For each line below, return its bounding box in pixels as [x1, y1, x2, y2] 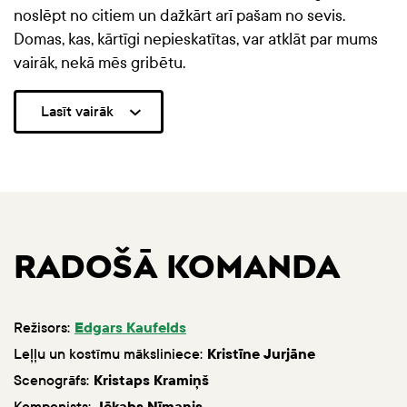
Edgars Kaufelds [74, 319, 186, 337]
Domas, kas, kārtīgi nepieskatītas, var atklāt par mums [14, 30, 378, 50]
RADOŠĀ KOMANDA [14, 253, 340, 286]
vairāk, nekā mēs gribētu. [14, 54, 185, 74]
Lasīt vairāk [41, 103, 114, 121]
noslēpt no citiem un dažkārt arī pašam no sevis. [14, 6, 345, 26]
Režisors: [14, 319, 70, 337]
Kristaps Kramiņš [94, 372, 209, 390]
